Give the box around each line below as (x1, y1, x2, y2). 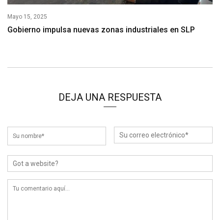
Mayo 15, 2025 (7, 13, 47, 21)
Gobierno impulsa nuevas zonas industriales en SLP (7, 25, 195, 35)
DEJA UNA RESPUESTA (58, 91, 162, 104)
